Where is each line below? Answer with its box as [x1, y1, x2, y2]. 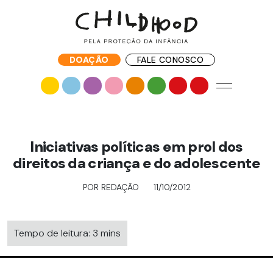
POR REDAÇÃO [82, 182, 139, 193]
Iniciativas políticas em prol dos [30, 137, 243, 156]
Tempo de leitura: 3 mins [14, 227, 121, 239]
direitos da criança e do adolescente [12, 154, 261, 172]
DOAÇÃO [69, 54, 109, 65]
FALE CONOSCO [136, 54, 204, 65]
